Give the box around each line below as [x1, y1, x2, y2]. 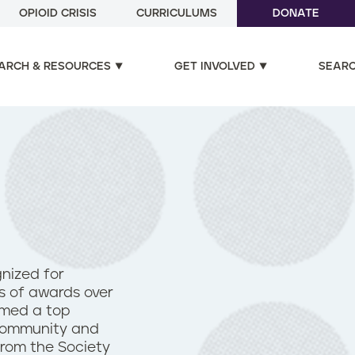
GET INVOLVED [174, 60, 255, 72]
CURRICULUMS [136, 8, 217, 19]
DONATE [273, 8, 319, 19]
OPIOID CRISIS [19, 8, 97, 19]
